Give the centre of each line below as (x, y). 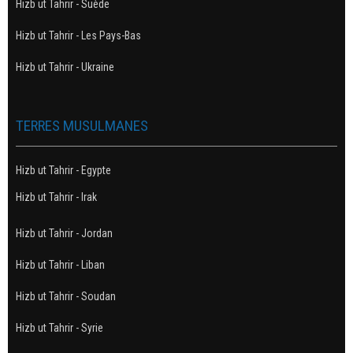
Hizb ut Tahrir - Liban (60, 264)
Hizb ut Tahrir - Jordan (64, 233)
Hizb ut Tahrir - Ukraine (65, 67)
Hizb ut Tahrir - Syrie (59, 327)
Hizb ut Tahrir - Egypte (63, 170)
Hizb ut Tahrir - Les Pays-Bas (78, 35)
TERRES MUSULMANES (82, 125)
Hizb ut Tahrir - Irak (56, 197)
